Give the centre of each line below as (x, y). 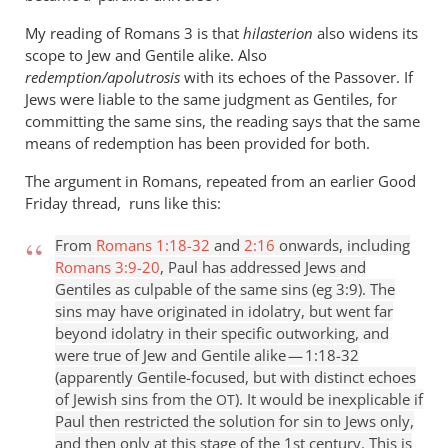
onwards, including (342, 245)
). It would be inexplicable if (329, 399)
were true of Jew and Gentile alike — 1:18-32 (207, 355)
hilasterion (280, 33)
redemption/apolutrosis (104, 77)
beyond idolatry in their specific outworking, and (222, 333)
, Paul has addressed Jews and (263, 267)
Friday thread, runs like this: (123, 203)
